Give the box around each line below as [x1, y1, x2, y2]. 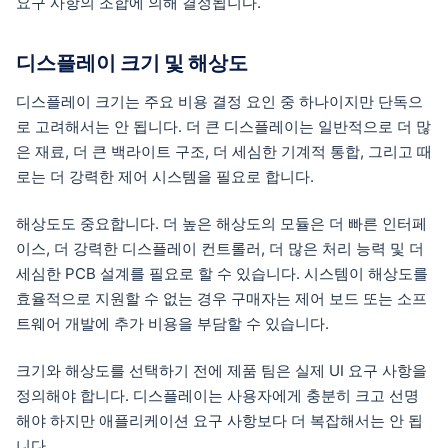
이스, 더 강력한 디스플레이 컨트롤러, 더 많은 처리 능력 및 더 [16, 239, 424, 258]
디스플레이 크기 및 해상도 [16, 50, 248, 75]
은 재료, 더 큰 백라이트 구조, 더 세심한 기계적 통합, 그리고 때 [16, 142, 432, 162]
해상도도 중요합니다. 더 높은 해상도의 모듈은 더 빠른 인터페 [16, 214, 427, 233]
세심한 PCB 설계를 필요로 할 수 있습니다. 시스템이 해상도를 [16, 264, 428, 283]
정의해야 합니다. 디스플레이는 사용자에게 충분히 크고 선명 [16, 385, 419, 405]
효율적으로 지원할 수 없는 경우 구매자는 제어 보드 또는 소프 [16, 289, 427, 308]
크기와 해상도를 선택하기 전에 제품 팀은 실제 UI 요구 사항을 [16, 360, 427, 380]
